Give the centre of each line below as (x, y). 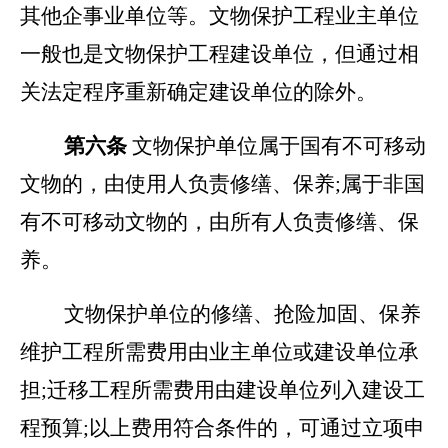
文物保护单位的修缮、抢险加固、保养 (220, 314)
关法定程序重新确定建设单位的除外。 (198, 92)
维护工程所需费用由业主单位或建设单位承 (219, 352)
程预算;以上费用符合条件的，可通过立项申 (222, 428)
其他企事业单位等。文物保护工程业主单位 (219, 16)
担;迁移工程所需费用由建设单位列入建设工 (222, 390)
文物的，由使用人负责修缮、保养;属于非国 (222, 184)
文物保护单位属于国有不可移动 (276, 146)
